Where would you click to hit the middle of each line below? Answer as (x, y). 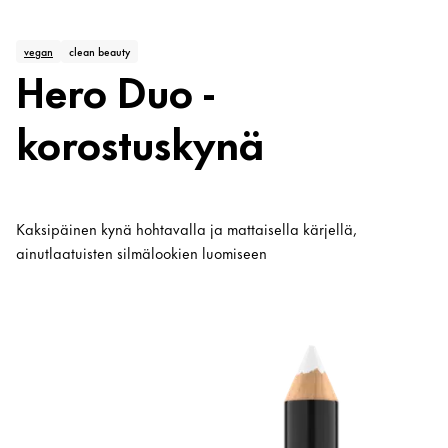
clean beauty (99, 51)
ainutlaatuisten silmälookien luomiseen (141, 253)
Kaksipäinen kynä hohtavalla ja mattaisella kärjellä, (186, 229)
